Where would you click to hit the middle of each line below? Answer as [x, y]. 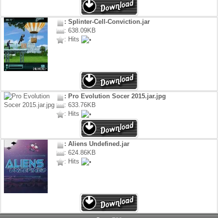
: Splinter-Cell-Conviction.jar [107, 22]
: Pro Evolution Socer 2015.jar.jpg [115, 96]
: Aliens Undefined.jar [97, 144]
